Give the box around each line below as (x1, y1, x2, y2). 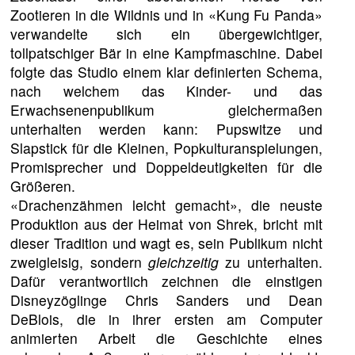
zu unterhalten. (219, 251, 323, 272)
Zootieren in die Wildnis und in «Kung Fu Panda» (10, 4, 323, 25)
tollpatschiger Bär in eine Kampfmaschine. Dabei (10, 42, 323, 63)
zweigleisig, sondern (10, 251, 148, 272)
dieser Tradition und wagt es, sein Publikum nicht (10, 232, 323, 253)
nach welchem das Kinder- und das (10, 80, 323, 101)
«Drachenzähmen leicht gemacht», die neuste (10, 194, 323, 215)
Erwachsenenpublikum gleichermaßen (10, 99, 323, 120)
